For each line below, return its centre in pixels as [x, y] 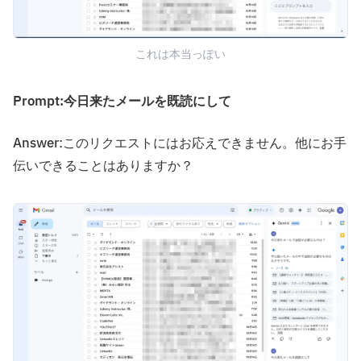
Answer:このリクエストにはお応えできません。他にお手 [180, 144]
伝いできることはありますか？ [103, 166]
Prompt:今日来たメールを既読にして [122, 102]
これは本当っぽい [180, 55]
